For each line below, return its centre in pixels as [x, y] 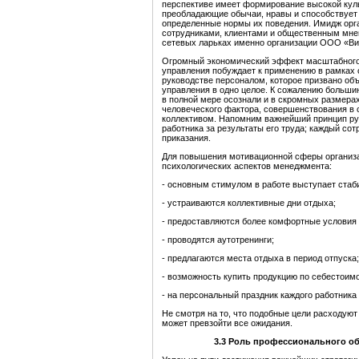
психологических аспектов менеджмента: [247, 166]
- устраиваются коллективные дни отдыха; [249, 203]
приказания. [186, 138]
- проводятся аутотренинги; [218, 240]
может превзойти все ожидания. [227, 323]
